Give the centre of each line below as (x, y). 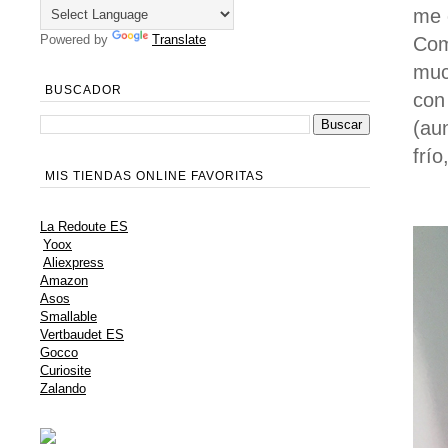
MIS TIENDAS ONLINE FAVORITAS (154, 176)
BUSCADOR (83, 90)
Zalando (63, 389)
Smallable (68, 317)
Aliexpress (73, 263)
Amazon (64, 281)
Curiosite (65, 371)
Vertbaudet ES (82, 335)
